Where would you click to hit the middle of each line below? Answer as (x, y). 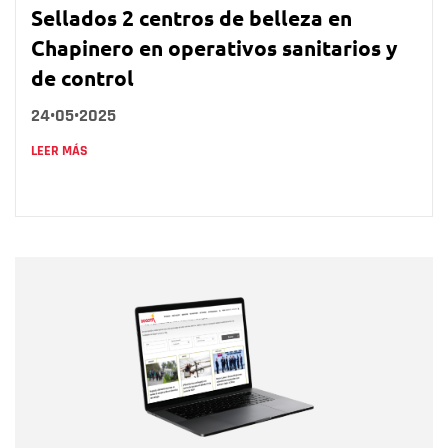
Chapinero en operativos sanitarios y (214, 47)
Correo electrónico (131, 348)
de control (82, 77)
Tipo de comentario (134, 424)
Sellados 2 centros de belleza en (191, 17)
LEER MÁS (59, 150)
